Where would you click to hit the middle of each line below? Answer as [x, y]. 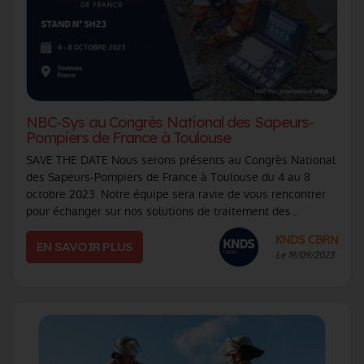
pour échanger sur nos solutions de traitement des [158, 211]
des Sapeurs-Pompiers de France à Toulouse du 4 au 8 [168, 177]
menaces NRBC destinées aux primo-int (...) [139, 228]
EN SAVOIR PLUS [85, 246]
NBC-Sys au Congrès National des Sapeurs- [170, 122]
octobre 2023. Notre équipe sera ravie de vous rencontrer [176, 194]
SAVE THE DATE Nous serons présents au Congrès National [181, 160]
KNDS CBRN [307, 240]
